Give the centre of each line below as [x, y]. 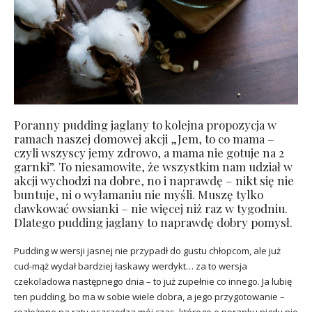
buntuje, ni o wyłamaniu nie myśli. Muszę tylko [139, 195]
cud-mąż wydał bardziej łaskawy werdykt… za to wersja [131, 266]
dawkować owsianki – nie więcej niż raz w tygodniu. [151, 209]
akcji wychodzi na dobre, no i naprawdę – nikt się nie [154, 181]
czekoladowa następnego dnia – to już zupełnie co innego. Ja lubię [153, 282]
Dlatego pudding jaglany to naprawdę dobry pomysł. [153, 223]
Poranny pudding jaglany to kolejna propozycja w [145, 125]
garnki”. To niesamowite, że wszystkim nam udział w [153, 167]
